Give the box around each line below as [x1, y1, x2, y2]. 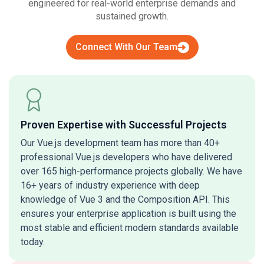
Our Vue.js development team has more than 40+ [21, 137, 220, 148]
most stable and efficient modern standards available [21, 222, 239, 233]
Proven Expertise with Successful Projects [21, 118, 227, 131]
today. [21, 236, 45, 247]
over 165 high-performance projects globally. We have [21, 166, 242, 177]
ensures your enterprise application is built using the [21, 208, 236, 219]
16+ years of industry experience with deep [21, 180, 200, 191]
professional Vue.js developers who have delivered [21, 151, 232, 163]
